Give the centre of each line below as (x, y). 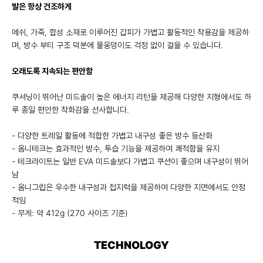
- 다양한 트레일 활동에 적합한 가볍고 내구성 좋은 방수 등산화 (112, 136)
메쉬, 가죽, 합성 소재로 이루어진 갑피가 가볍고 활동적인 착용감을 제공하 (130, 32)
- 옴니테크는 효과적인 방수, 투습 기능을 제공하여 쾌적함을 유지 (116, 149)
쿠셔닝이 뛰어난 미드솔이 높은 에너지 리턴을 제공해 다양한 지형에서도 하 (131, 97)
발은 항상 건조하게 (42, 6)
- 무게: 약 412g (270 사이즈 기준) (70, 213)
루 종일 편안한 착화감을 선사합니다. (70, 110)
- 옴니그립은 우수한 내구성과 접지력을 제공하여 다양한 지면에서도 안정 (129, 187)
